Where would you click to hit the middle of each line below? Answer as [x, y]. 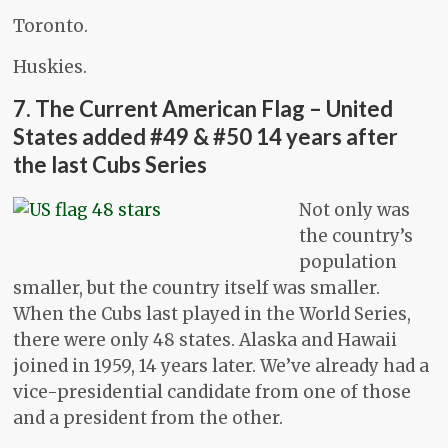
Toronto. [51, 26]
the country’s [356, 236]
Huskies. [50, 67]
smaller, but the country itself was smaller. [197, 288]
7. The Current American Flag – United [203, 109]
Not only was [355, 210]
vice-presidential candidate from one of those [212, 392]
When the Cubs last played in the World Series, [212, 314]
